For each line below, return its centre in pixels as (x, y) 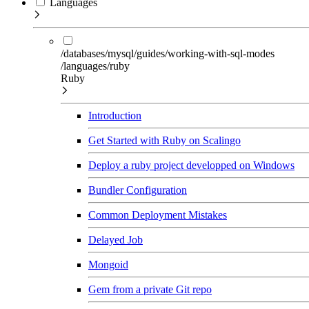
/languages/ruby (95, 66)
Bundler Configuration (138, 190)
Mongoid (108, 265)
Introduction (115, 116)
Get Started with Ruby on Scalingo (165, 140)
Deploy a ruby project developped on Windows (191, 165)
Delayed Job (116, 240)
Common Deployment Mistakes (158, 215)
